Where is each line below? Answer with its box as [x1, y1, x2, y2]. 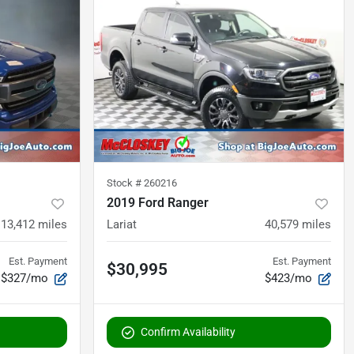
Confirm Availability [141, 326, 235, 339]
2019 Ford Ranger [107, 195, 209, 211]
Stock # [107, 177, 144, 190]
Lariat [107, 217, 137, 232]
